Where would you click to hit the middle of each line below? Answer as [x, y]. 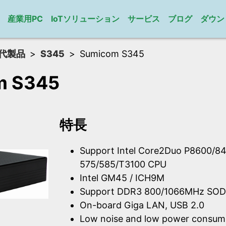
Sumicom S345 [112, 54]
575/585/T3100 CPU [123, 164]
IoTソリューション [86, 19]
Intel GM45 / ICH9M [122, 178]
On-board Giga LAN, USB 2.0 [142, 205]
